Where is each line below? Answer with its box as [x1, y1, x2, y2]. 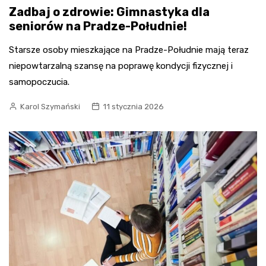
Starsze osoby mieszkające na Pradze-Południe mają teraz [9, 45, 249, 56]
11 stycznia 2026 [103, 102, 164, 112]
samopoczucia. [9, 77, 69, 88]
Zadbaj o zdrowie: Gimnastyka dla [9, 5, 210, 20]
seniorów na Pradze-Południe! [9, 19, 187, 34]
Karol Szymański [20, 102, 80, 112]
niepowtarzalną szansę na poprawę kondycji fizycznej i [9, 61, 233, 72]
